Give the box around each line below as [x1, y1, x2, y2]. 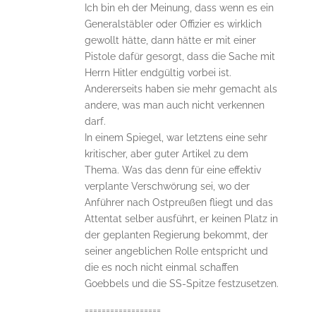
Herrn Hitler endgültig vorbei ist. [84, 67, 231, 79]
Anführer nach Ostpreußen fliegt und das [84, 197, 273, 209]
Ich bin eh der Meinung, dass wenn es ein [84, 2, 274, 14]
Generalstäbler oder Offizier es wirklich [84, 18, 262, 30]
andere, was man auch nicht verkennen [84, 99, 265, 111]
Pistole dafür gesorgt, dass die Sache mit [84, 51, 275, 63]
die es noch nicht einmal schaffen [84, 262, 238, 274]
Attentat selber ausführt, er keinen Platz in [84, 213, 278, 225]
